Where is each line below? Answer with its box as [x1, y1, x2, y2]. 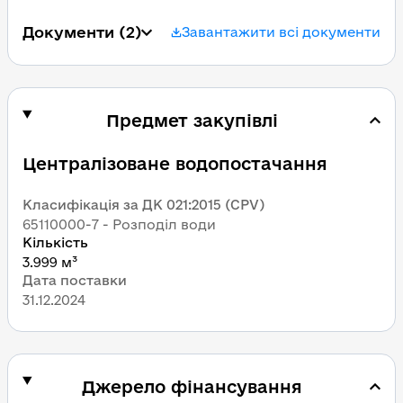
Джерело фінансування [82, 377, 303, 397]
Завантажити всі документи [182, 24, 381, 40]
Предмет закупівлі [106, 111, 279, 130]
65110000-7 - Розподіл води [22, 217, 216, 232]
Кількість [22, 235, 88, 250]
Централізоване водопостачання [22, 154, 327, 174]
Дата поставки [22, 273, 127, 288]
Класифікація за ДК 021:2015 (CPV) [22, 197, 264, 212]
